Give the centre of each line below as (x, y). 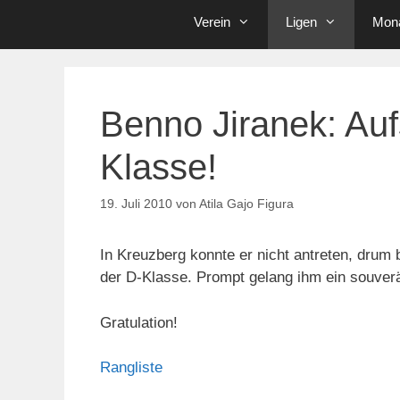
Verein (212, 21)
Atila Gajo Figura (246, 204)
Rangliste (131, 368)
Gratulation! (139, 322)
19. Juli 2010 (136, 204)
